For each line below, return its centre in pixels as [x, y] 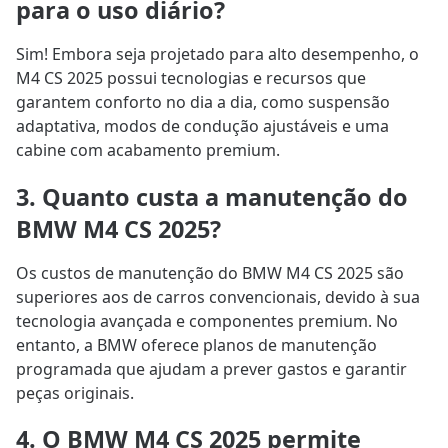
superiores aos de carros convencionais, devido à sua [218, 296]
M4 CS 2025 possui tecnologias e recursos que [191, 78]
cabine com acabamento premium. [148, 150]
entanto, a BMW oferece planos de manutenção [196, 344]
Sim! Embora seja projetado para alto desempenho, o [217, 54]
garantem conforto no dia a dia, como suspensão [203, 102]
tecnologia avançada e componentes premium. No [207, 320]
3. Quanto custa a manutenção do [212, 196]
